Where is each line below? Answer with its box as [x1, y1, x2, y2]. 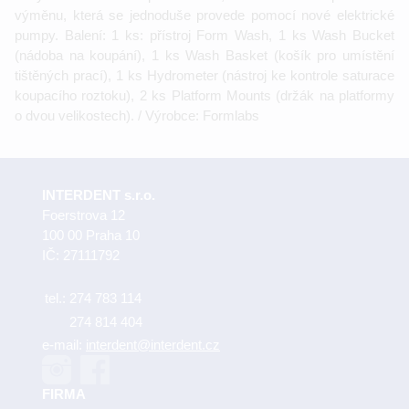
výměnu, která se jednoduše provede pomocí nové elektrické [15, 6, 394, 23]
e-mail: [42, 337, 86, 353]
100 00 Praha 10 [42, 227, 140, 244]
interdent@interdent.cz [86, 337, 220, 353]
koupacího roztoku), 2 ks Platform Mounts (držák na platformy [15, 87, 394, 103]
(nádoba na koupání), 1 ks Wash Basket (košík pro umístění [15, 47, 394, 63]
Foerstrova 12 [42, 207, 125, 224]
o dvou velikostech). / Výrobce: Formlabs [15, 107, 259, 123]
